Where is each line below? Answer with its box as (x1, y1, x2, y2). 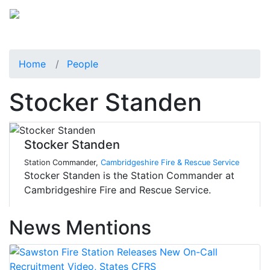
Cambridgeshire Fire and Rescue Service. (24, 184, 211, 196)
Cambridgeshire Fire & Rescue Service (101, 158, 239, 168)
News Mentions (9, 216, 151, 240)
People (67, 57, 98, 70)
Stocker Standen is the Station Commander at (24, 169, 234, 182)
